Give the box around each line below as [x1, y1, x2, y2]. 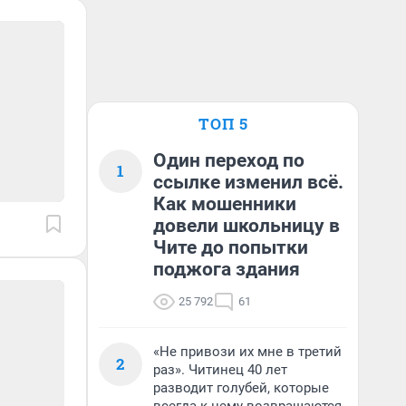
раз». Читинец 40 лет [153, 362, 287, 378]
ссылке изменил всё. [153, 171, 343, 193]
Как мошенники [153, 193, 296, 215]
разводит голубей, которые [153, 380, 329, 396]
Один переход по [153, 150, 304, 171]
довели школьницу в [153, 215, 340, 237]
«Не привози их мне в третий [153, 343, 342, 360]
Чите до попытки [153, 237, 308, 258]
